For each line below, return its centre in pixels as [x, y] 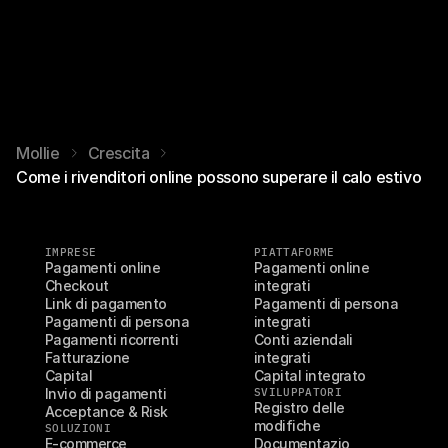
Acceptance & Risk [106, 411]
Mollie [38, 152]
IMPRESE [71, 252]
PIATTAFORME [294, 252]
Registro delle [299, 407]
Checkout [77, 285]
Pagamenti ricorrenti [112, 339]
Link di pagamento [106, 303]
